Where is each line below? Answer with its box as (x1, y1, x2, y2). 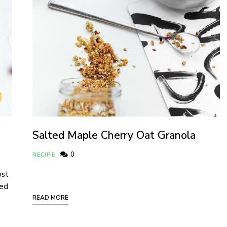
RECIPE (32, 151, 55, 159)
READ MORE (32, 194, 68, 202)
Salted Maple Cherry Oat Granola (32, 128, 196, 143)
